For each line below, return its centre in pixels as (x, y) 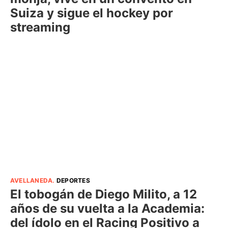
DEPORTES (73, 180)
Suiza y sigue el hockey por (92, 13)
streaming (40, 27)
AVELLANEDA (32, 180)
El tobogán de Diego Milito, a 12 (104, 194)
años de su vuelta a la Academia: (107, 208)
